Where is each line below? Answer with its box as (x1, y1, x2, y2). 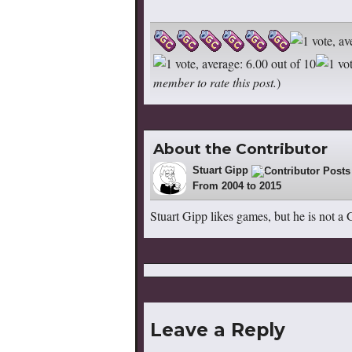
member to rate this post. (153, 74, 277, 91)
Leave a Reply (150, 318, 285, 341)
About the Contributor (153, 140, 328, 159)
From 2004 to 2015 (192, 180, 281, 192)
